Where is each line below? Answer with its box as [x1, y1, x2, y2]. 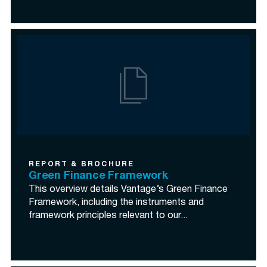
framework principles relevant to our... [29, 212, 188, 221]
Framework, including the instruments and [29, 198, 204, 208]
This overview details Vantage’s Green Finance [29, 185, 228, 195]
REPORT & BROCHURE [29, 161, 135, 168]
